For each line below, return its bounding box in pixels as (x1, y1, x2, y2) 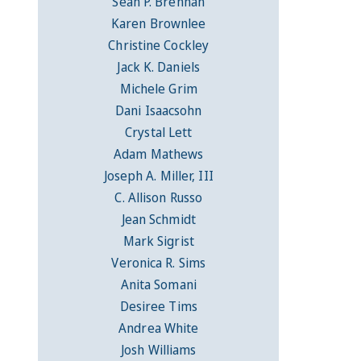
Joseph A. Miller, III (103, 167, 214, 185)
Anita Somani (120, 276, 197, 294)
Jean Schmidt (121, 210, 196, 229)
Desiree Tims (119, 297, 197, 316)
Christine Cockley (108, 36, 210, 55)
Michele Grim (119, 80, 197, 98)
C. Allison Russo (114, 189, 203, 207)
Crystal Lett (125, 123, 193, 142)
